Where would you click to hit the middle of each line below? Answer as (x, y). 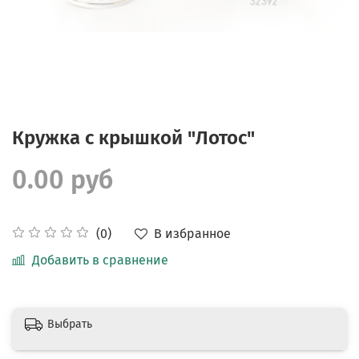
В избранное (192, 233)
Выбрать (70, 324)
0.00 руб (63, 179)
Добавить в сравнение (100, 260)
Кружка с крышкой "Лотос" (133, 137)
